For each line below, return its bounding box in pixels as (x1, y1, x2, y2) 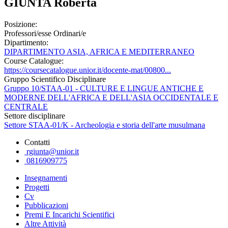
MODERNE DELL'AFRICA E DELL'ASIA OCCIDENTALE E (4, 93, 218, 102)
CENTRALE (4, 102, 48, 111)
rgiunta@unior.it (24, 147, 79, 156)
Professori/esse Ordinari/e (4, 28, 86, 38)
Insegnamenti (24, 173, 67, 182)
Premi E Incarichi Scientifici (24, 210, 115, 219)
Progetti (24, 182, 49, 191)
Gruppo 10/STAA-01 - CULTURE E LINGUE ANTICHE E (4, 83, 204, 93)
